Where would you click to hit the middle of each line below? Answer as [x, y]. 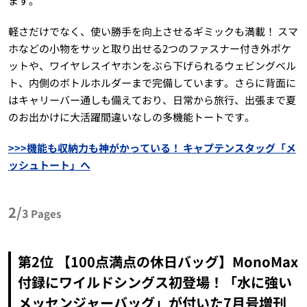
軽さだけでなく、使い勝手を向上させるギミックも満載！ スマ [153, 31]
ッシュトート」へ [49, 164]
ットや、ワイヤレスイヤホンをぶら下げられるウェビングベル [152, 65]
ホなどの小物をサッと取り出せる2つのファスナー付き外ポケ [149, 48]
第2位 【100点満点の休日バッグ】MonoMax [158, 261]
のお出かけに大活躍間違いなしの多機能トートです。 [131, 116]
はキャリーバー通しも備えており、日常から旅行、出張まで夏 [152, 99]
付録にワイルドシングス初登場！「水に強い [155, 282]
